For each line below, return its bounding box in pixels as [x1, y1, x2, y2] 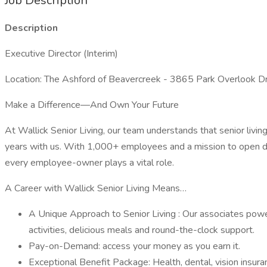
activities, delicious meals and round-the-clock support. [29, 223, 254, 237]
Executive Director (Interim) [5, 47, 118, 60]
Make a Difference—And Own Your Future [5, 98, 179, 111]
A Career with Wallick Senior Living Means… [5, 182, 187, 195]
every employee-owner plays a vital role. [5, 156, 174, 169]
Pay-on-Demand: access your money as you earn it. [29, 240, 240, 253]
